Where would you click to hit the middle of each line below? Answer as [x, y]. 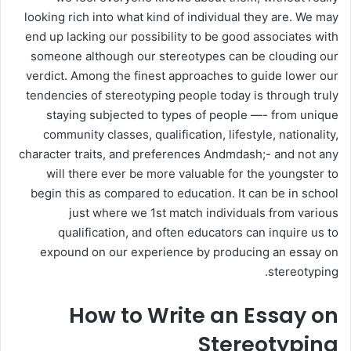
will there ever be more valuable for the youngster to [192, 174]
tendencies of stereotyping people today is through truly [182, 95]
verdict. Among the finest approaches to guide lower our [182, 76]
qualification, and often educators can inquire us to [198, 232]
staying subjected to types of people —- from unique [192, 115]
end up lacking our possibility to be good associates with [182, 36]
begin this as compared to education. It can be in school [185, 193]
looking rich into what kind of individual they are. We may [181, 17]
